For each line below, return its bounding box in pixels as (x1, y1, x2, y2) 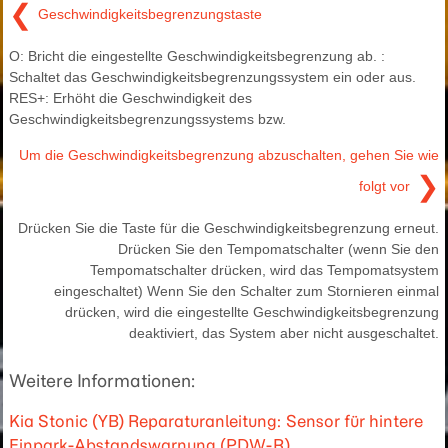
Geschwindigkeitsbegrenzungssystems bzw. (9, 111, 286, 127)
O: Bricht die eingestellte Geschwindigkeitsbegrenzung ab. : (9, 48, 385, 64)
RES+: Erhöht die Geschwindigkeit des (9, 90, 252, 106)
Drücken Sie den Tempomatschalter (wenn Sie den (118, 241, 439, 257)
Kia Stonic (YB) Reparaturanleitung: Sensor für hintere (9, 411, 423, 431)
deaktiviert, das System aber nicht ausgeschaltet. (129, 325, 439, 341)
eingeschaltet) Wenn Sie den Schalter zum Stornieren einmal (54, 283, 439, 299)
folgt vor (359, 177, 410, 194)
